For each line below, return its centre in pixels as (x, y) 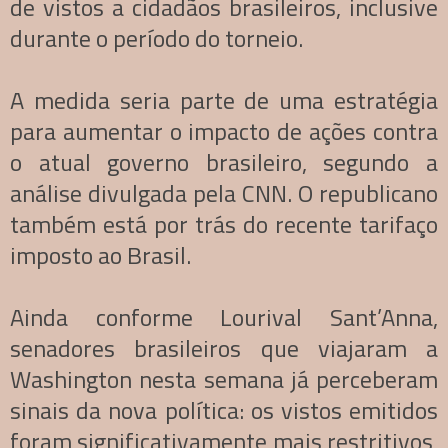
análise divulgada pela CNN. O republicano (224, 192)
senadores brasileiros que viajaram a (224, 347)
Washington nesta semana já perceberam (224, 378)
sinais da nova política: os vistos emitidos (224, 409)
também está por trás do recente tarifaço (224, 223)
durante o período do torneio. (156, 37)
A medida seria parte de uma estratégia (224, 99)
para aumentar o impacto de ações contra (224, 130)
